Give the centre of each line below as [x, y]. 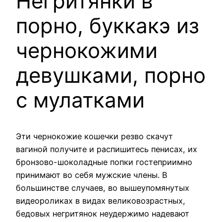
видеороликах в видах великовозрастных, [101, 200]
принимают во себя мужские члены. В [92, 175]
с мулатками [80, 100]
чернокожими [87, 50]
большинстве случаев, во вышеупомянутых [103, 188]
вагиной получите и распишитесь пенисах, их [107, 149]
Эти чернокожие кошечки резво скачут [94, 136]
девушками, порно [111, 75]
